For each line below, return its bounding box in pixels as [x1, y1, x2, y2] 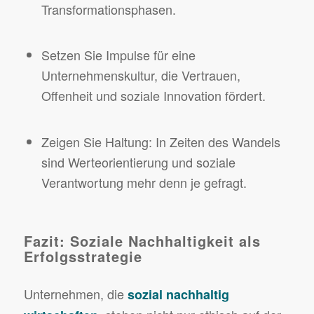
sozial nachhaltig [127, 285, 229, 304]
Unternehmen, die [23, 285, 128, 303]
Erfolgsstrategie [23, 246, 142, 267]
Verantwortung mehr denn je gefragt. [41, 173, 247, 192]
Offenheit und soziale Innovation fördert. [41, 86, 266, 105]
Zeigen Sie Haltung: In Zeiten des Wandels [41, 132, 280, 151]
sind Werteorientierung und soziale [41, 153, 235, 172]
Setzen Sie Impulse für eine [41, 46, 196, 64]
